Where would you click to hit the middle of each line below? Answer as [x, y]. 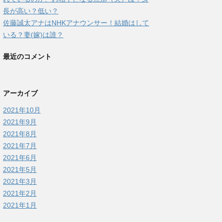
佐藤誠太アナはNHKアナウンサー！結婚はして [76, 23]
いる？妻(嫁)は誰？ [33, 35]
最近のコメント [27, 56]
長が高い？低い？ [31, 11]
